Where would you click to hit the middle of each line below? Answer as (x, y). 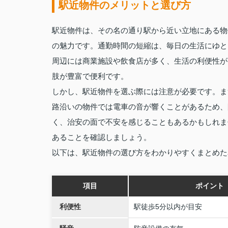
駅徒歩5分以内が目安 (168, 207)
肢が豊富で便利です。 (90, 76)
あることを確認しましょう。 (102, 137)
